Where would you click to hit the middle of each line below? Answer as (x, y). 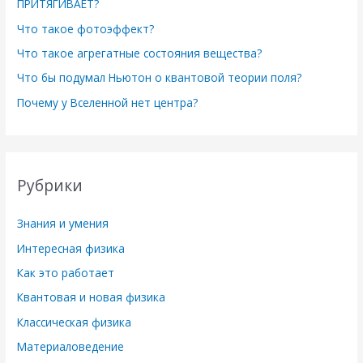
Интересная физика (71, 248)
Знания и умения (63, 224)
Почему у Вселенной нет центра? (108, 102)
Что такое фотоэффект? (86, 28)
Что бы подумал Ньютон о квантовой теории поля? (160, 78)
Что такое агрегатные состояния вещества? (140, 53)
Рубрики (50, 186)
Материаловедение (71, 347)
